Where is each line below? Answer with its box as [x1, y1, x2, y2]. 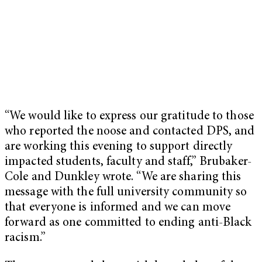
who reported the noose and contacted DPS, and [5, 125, 255, 138]
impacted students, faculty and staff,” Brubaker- [5, 156, 251, 168]
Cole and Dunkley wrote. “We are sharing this [5, 171, 242, 184]
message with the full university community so [5, 186, 247, 199]
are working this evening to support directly [5, 140, 233, 153]
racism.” [5, 232, 46, 244]
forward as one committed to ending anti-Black [5, 216, 252, 229]
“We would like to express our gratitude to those [5, 110, 254, 123]
